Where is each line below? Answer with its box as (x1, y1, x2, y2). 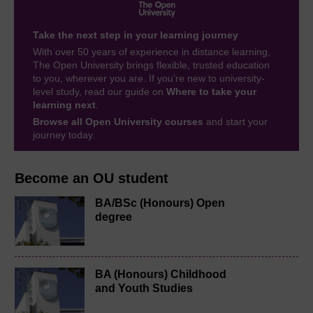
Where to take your (166, 85, 256, 97)
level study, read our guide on (33, 85, 166, 97)
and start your (203, 115, 268, 127)
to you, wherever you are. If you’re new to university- (33, 72, 265, 84)
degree (95, 210, 132, 223)
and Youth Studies (95, 282, 193, 294)
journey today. (33, 129, 95, 140)
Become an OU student (15, 170, 168, 186)
